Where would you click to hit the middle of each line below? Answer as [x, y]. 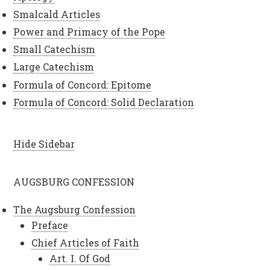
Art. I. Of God [80, 259]
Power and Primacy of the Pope [89, 31]
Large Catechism [54, 67]
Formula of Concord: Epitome [83, 84]
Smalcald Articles [57, 14]
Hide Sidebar [44, 143]
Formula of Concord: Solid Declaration [104, 102]
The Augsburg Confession [75, 209]
